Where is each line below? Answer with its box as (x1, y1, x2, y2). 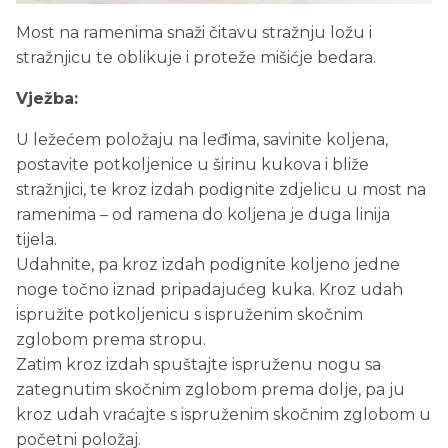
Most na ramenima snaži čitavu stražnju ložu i (16, 23, 372, 43)
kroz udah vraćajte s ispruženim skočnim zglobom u (16, 405, 431, 425)
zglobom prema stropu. (16, 330, 206, 350)
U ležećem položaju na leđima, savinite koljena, (16, 130, 388, 150)
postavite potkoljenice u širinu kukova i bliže (16, 155, 369, 175)
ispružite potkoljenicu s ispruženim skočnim (16, 305, 363, 325)
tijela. (16, 230, 57, 250)
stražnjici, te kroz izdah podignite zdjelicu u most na (16, 180, 426, 200)
